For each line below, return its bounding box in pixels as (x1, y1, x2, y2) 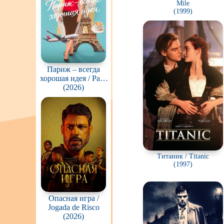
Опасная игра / (48, 194, 99, 202)
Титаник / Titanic (157, 152, 209, 160)
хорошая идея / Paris (39, 74, 107, 82)
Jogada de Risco (47, 203, 99, 211)
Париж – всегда (47, 65, 100, 73)
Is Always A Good (43, 83, 103, 91)
